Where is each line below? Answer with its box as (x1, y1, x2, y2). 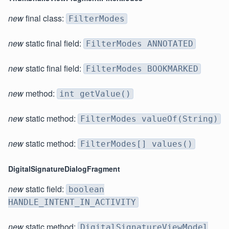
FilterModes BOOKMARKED (86, 64, 198, 74)
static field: (24, 183, 66, 195)
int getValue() (59, 89, 131, 99)
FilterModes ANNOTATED (86, 39, 193, 49)
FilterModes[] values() (80, 139, 193, 149)
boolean (68, 185, 104, 195)
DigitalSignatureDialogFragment (8, 164, 120, 174)
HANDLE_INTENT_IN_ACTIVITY (8, 197, 136, 208)
